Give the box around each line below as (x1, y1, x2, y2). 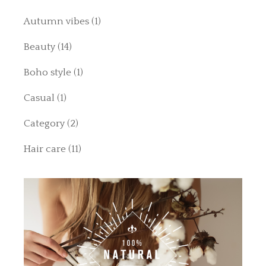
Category (24, 118, 65, 129)
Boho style (24, 67, 72, 78)
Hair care (24, 144, 66, 155)
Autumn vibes (24, 16, 90, 27)
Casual (24, 93, 55, 104)
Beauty (24, 42, 56, 53)
